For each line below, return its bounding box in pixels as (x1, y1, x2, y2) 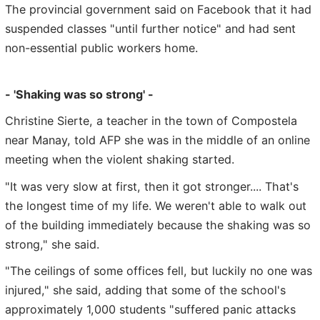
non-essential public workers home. (5, 41, 198, 56)
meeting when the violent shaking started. (5, 152, 234, 167)
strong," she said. (5, 236, 99, 251)
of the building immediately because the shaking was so (5, 217, 311, 232)
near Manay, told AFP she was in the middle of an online (5, 133, 310, 148)
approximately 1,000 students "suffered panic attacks (5, 302, 296, 317)
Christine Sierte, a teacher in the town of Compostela (5, 114, 297, 129)
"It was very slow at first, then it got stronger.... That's (5, 179, 299, 194)
